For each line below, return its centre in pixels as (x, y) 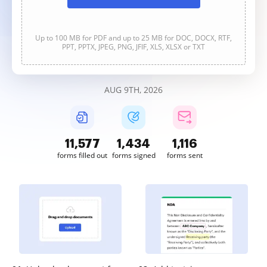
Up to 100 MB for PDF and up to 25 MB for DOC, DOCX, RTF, (133, 38)
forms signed (133, 155)
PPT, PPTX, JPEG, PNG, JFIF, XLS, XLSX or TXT (133, 47)
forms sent (185, 155)
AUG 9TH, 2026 (133, 90)
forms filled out (82, 155)
